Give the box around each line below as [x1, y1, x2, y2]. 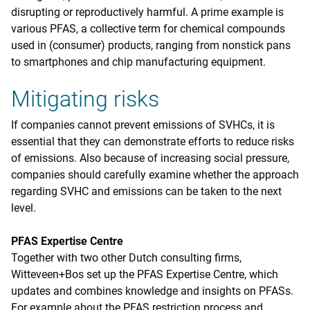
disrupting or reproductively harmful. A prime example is [11, 5, 284, 19]
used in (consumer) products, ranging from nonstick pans [11, 38, 291, 52]
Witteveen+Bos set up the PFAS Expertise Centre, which [11, 267, 278, 281]
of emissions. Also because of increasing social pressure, [11, 151, 289, 165]
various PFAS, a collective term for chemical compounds [11, 21, 285, 35]
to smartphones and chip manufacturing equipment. [11, 55, 266, 69]
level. [11, 201, 36, 215]
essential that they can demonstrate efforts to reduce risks [11, 134, 294, 148]
